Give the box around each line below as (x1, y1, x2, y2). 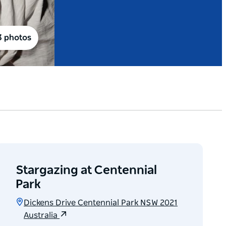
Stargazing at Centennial (16, 164, 157, 177)
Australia (24, 211, 60, 220)
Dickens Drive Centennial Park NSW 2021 (24, 199, 178, 207)
